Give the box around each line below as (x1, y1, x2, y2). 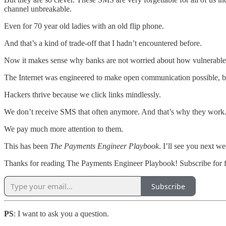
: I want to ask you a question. (14, 209, 109, 218)
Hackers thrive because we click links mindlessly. (4, 90, 161, 99)
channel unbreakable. (4, 5, 72, 14)
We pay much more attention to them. (4, 125, 123, 134)
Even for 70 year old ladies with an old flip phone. (4, 22, 164, 31)
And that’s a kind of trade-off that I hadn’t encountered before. (4, 39, 202, 48)
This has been (4, 142, 50, 151)
